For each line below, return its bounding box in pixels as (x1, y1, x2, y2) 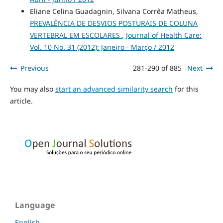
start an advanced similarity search (55, 84, 173, 94)
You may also (9, 84, 55, 94)
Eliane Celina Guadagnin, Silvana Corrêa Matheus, (29, 6, 198, 16)
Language (15, 200, 55, 211)
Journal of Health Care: (125, 30, 202, 40)
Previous (20, 63, 49, 73)
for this (172, 84, 199, 94)
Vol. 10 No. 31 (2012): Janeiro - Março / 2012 (29, 42, 174, 52)
